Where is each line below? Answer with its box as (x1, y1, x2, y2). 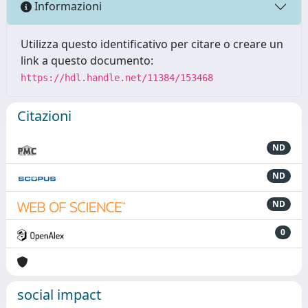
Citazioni (17, 106, 71, 125)
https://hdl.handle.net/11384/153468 (21, 71, 213, 83)
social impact (17, 285, 101, 304)
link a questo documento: (21, 52, 153, 68)
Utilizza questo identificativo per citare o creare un (21, 36, 283, 52)
